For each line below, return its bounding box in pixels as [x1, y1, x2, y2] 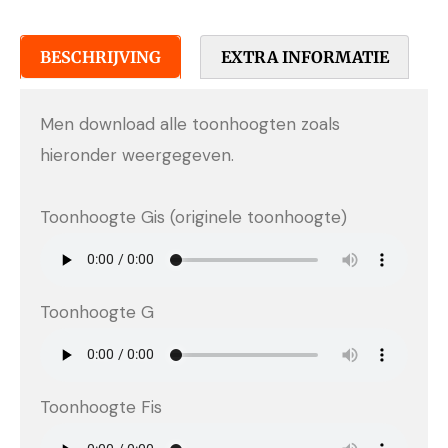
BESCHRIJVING [40, 46, 162, 67]
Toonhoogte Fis [40, 395, 162, 418]
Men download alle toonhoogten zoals [40, 112, 340, 135]
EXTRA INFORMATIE [220, 46, 389, 67]
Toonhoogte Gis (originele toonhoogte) [40, 205, 347, 228]
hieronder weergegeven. [40, 143, 234, 166]
